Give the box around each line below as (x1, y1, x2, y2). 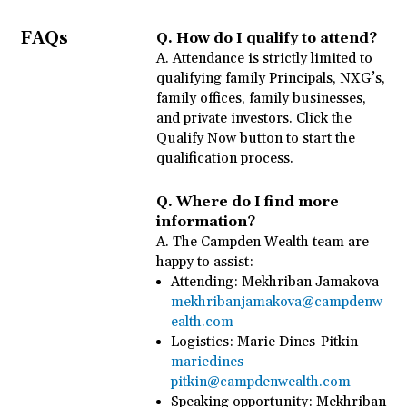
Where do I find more (176, 193, 340, 211)
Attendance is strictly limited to (173, 49, 373, 67)
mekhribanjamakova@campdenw (170, 293, 382, 311)
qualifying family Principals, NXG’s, (156, 69, 386, 87)
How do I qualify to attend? (176, 29, 378, 47)
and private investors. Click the (156, 109, 352, 127)
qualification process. (156, 149, 294, 167)
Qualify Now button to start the (156, 129, 356, 147)
